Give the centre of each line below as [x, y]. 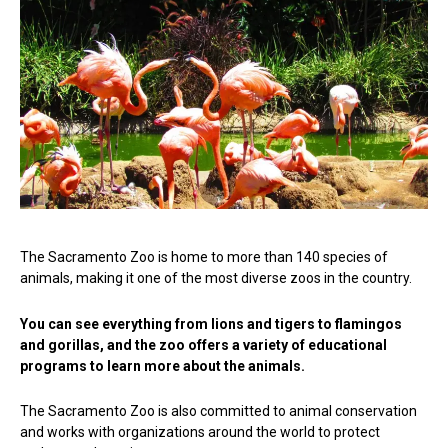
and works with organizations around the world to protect [200, 432]
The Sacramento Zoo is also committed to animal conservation [218, 411]
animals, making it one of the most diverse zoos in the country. [216, 278]
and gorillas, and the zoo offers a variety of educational [203, 344]
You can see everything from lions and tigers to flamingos [211, 323]
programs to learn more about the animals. [162, 365]
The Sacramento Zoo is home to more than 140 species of [204, 257]
